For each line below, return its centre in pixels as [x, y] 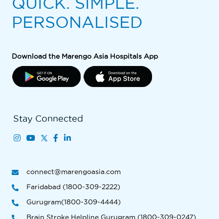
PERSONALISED [77, 22]
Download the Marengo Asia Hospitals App [85, 56]
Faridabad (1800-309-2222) [73, 187]
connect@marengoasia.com [74, 172]
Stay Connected [48, 119]
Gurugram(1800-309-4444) [74, 202]
